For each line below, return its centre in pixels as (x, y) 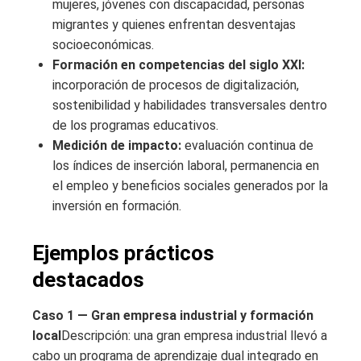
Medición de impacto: (117, 146)
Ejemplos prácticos (123, 253)
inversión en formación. (117, 206)
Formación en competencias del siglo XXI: (178, 65)
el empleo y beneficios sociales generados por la (190, 186)
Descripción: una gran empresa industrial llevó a (194, 336)
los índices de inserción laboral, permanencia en (186, 166)
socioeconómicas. (103, 45)
